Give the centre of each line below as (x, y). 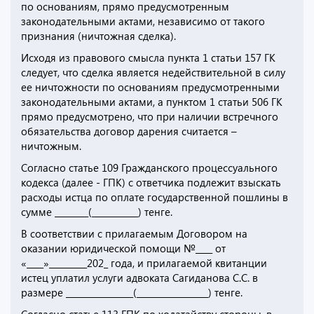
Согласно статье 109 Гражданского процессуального (149, 168)
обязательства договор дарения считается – (129, 131)
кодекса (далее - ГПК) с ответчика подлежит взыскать (151, 183)
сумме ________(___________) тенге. (97, 212)
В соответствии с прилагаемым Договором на (134, 234)
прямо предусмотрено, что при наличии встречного (150, 117)
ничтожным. (51, 146)
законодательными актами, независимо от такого (143, 21)
